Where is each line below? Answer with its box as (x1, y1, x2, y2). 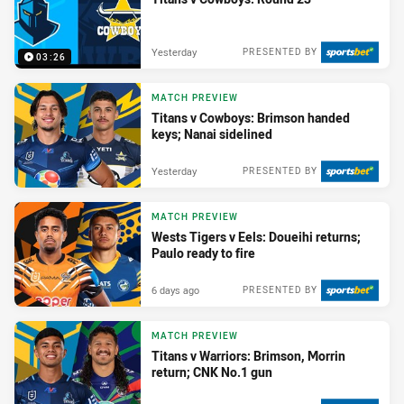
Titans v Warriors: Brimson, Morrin (151, 347, 345, 365)
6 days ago (151, 282, 199, 297)
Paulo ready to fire (151, 244, 255, 262)
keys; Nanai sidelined (151, 125, 272, 143)
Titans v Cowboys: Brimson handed (151, 109, 350, 127)
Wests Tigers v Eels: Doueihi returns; (151, 228, 361, 246)
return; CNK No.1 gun (151, 363, 272, 381)
